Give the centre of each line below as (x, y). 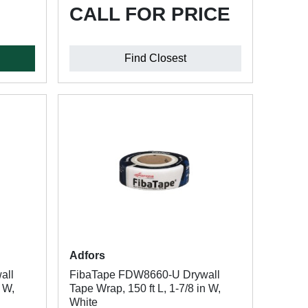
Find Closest (155, 58)
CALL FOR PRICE (150, 14)
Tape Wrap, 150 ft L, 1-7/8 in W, (145, 288)
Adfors (87, 255)
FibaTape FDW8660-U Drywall (144, 275)
